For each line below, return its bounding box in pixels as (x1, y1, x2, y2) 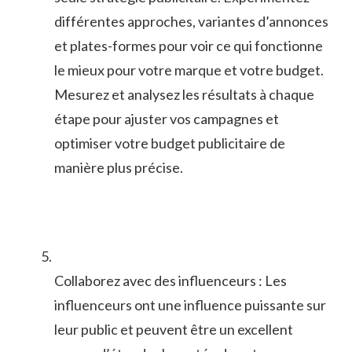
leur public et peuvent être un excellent (54, 320, 293, 338)
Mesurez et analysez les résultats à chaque (54, 85, 314, 103)
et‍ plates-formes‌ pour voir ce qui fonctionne (54, 36, 323, 54)
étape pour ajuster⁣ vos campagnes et (54, 109, 279, 127)
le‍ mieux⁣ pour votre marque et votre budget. (54, 60, 324, 79)
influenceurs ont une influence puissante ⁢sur (54, 295, 326, 313)
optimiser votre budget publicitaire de (54, 134, 285, 152)
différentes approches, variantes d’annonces (54, 12, 328, 30)
